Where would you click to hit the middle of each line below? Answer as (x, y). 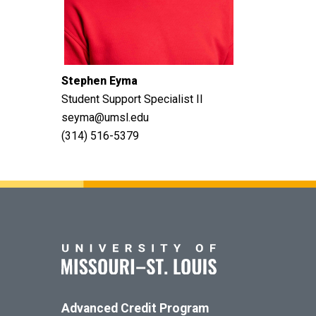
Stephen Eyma (99, 81)
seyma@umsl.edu (105, 117)
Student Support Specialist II (132, 99)
